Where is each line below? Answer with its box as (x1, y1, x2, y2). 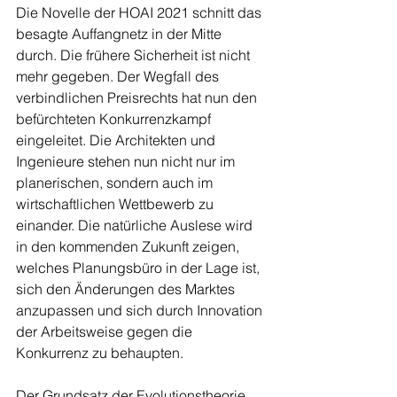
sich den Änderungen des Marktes (16, 280, 238, 299)
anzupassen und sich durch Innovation (16, 301, 266, 320)
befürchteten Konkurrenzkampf (16, 110, 214, 128)
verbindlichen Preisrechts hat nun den (16, 89, 261, 107)
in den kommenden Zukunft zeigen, (16, 237, 243, 256)
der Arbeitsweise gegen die (16, 323, 196, 341)
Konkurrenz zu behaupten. (16, 344, 191, 362)
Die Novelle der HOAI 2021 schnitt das (16, 4, 265, 22)
